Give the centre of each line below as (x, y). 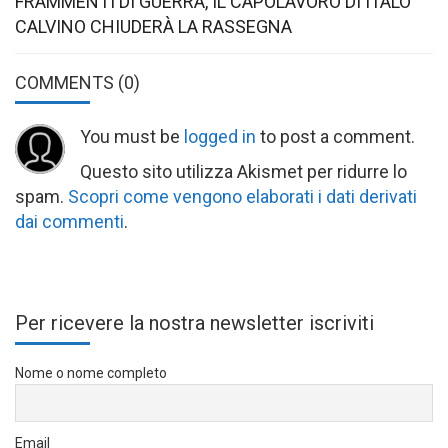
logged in (220, 136)
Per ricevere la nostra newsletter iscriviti (194, 322)
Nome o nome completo (91, 372)
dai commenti (69, 221)
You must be (132, 136)
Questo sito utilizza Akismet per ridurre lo (243, 171)
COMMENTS (66, 82)
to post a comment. (335, 136)
